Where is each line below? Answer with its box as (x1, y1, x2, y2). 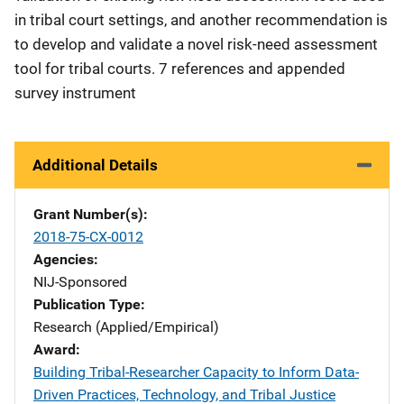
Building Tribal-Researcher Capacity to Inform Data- (33, 363, 359, 381)
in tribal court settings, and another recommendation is (14, 11, 388, 29)
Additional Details (32, 156, 158, 174)
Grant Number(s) (33, 206, 143, 223)
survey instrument (14, 84, 136, 102)
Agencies (33, 251, 94, 268)
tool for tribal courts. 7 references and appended (14, 60, 345, 78)
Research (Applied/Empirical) (33, 318, 219, 335)
